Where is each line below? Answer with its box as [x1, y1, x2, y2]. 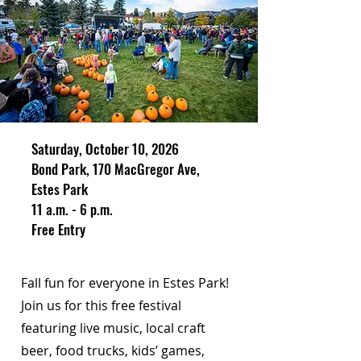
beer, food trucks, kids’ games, [21, 342, 205, 359]
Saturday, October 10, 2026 [31, 139, 179, 159]
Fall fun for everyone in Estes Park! [21, 274, 229, 292]
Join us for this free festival [21, 297, 181, 314]
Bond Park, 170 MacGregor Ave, [31, 159, 200, 179]
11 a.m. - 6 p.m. [31, 199, 113, 219]
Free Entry [31, 219, 85, 239]
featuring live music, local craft [21, 319, 205, 337]
